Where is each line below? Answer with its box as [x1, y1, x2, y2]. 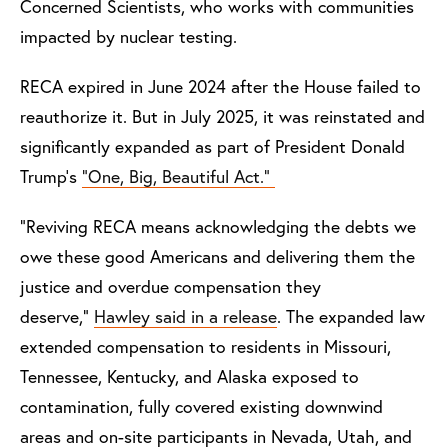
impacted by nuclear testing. [20, 25, 237, 49]
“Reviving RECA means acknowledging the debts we [20, 215, 416, 239]
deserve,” [20, 305, 94, 329]
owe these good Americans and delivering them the [20, 245, 415, 269]
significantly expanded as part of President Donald [20, 135, 405, 159]
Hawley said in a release [94, 305, 277, 329]
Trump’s [20, 165, 82, 189]
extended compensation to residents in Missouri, [20, 335, 391, 359]
